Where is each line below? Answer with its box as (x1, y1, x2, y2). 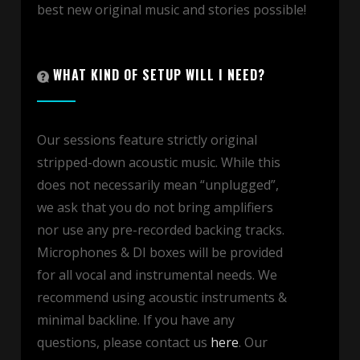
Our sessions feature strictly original (37, 130, 257, 149)
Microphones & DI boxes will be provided (37, 243, 283, 261)
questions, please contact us (37, 333, 211, 351)
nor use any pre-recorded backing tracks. (37, 220, 284, 239)
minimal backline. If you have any (37, 310, 235, 329)
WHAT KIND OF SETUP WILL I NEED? (49, 64, 265, 84)
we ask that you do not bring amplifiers (37, 198, 273, 216)
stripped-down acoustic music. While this (37, 153, 280, 171)
